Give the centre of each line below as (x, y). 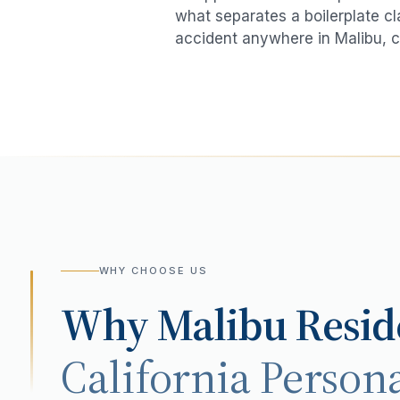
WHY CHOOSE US (154, 271)
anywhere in (286, 39)
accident (206, 39)
